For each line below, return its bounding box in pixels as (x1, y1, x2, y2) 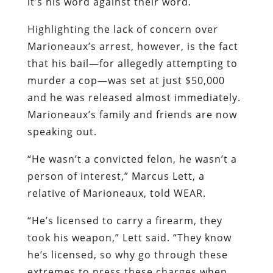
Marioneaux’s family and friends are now (27, 107, 237, 121)
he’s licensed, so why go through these (27, 247, 228, 261)
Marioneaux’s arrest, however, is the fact (27, 39, 238, 53)
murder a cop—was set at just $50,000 (27, 73, 225, 87)
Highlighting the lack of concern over (27, 22, 218, 36)
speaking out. (27, 124, 97, 138)
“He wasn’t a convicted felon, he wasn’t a (27, 152, 237, 166)
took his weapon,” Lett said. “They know (27, 230, 232, 244)
